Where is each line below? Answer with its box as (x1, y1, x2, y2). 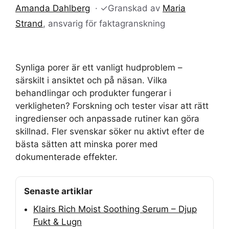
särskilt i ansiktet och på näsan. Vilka (15, 75, 167, 85)
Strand (15, 18, 43, 29)
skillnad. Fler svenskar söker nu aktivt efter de (15, 126, 204, 136)
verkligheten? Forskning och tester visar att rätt (15, 100, 209, 111)
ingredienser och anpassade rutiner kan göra (15, 113, 199, 124)
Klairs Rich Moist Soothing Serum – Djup (33, 204, 197, 214)
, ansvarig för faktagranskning (43, 18, 165, 29)
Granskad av (108, 3, 163, 13)
